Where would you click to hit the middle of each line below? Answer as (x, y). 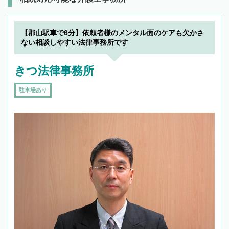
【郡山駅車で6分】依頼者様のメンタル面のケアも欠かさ (112, 33)
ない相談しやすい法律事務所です (75, 43)
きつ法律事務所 (54, 71)
